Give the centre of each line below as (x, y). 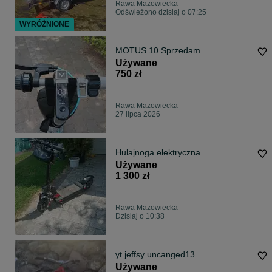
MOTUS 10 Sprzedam (158, 51)
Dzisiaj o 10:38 (140, 216)
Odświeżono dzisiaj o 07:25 (161, 12)
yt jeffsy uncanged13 (155, 255)
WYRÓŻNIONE (44, 25)
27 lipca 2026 (138, 114)
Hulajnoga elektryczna (158, 153)
